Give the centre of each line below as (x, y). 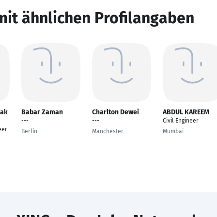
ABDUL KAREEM (186, 112)
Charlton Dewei (116, 112)
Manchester (108, 131)
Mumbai (173, 131)
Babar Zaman (42, 112)
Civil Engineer (181, 121)
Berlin (29, 131)
